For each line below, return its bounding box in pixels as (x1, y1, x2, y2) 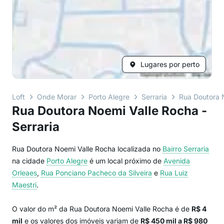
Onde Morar (37, 92, 76, 101)
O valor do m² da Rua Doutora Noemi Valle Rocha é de (12, 204, 191, 213)
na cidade (12, 156, 46, 165)
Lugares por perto (140, 60, 199, 68)
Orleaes (12, 168, 37, 177)
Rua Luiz (160, 168, 188, 177)
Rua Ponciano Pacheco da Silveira (41, 168, 152, 177)
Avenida (163, 156, 190, 165)
